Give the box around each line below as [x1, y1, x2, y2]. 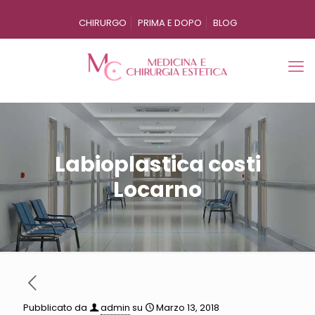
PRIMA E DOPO [137, 16, 202, 30]
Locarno [113, 175, 202, 205]
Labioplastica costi [54, 150, 261, 179]
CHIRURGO [78, 16, 127, 30]
